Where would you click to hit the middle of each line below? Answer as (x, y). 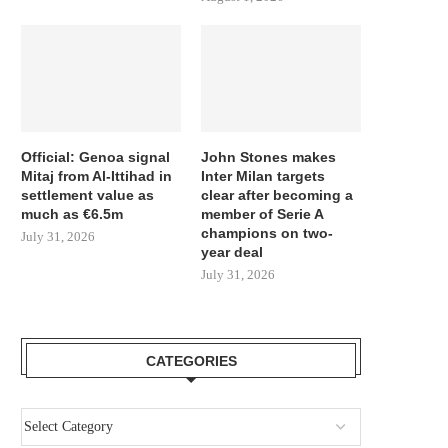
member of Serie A (262, 213)
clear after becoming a (277, 194)
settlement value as (87, 194)
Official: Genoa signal (95, 156)
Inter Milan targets (263, 175)
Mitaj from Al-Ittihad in (96, 175)
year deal (232, 251)
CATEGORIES (191, 360)
